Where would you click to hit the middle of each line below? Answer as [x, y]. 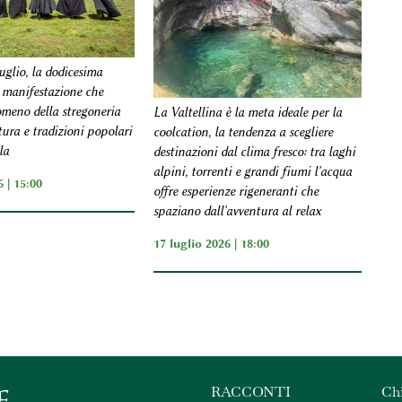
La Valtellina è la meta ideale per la [248, 113]
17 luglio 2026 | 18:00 [212, 244]
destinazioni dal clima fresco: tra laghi [255, 153]
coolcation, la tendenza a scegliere [244, 133]
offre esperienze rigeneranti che [236, 192]
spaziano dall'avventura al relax [238, 212]
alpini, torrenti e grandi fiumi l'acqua [253, 172]
